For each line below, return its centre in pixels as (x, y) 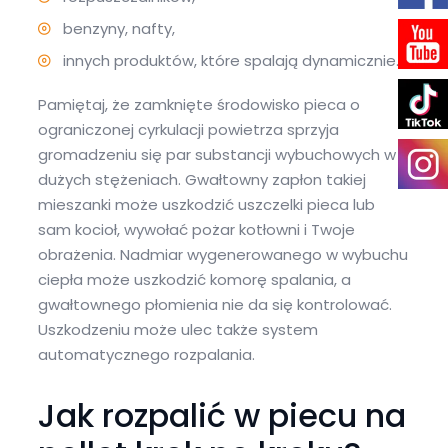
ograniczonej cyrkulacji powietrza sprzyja (188, 129)
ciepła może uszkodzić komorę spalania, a (194, 279)
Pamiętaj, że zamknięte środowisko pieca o (198, 104)
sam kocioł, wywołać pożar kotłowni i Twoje (196, 229)
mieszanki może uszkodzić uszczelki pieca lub (206, 204)
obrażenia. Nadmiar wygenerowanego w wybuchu (222, 254)
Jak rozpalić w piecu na (221, 415)
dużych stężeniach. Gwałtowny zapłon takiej (201, 179)
